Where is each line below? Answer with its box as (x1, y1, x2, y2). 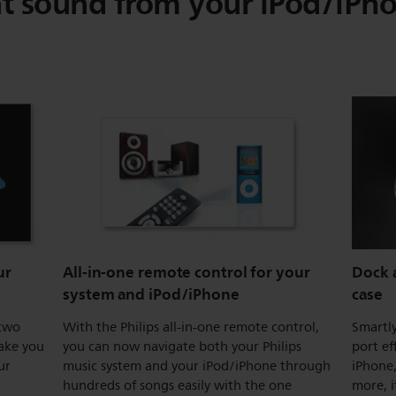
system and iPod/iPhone (63, 280, 240, 308)
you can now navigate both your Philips (63, 335, 301, 358)
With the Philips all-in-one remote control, (63, 316, 319, 339)
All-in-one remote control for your (63, 258, 310, 286)
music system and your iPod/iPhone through (63, 354, 331, 377)
